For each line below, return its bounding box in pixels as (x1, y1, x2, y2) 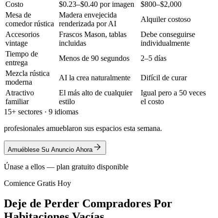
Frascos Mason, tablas (59, 30, 127, 38)
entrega (5, 58, 28, 67)
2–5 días (141, 54, 166, 62)
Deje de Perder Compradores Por (4, 197, 172, 210)
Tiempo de (5, 49, 38, 58)
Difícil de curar (141, 73, 187, 82)
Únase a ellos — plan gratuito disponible (4, 162, 128, 171)
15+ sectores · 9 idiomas (4, 107, 78, 116)
